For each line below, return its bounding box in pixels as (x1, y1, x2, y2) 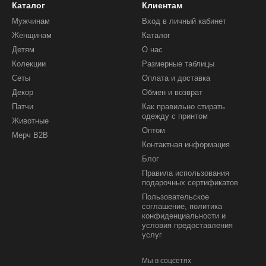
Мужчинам (12, 17, 50, 26)
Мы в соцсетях (142, 256, 191, 265)
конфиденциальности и (142, 211, 226, 220)
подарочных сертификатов (142, 178, 238, 187)
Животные (12, 116, 49, 125)
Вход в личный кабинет (142, 17, 226, 26)
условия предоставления (142, 221, 233, 230)
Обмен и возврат (142, 88, 202, 97)
